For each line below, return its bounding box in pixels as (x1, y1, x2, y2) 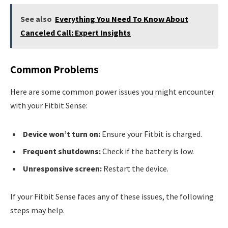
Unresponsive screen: (23, 163, 102, 174)
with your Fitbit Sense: (10, 100, 88, 111)
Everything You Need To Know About (54, 14, 188, 24)
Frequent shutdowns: (23, 146, 101, 156)
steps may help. (10, 205, 65, 216)
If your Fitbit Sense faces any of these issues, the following (10, 191, 214, 202)
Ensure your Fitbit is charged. (100, 128, 202, 139)
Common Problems (10, 63, 99, 76)
